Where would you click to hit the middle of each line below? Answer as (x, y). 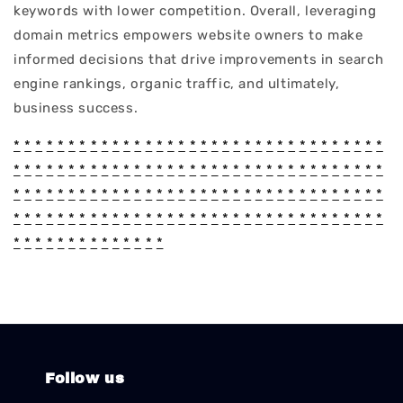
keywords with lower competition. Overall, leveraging (195, 11)
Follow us (85, 378)
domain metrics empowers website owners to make (188, 36)
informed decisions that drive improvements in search (199, 60)
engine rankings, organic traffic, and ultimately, (177, 84)
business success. (76, 108)
